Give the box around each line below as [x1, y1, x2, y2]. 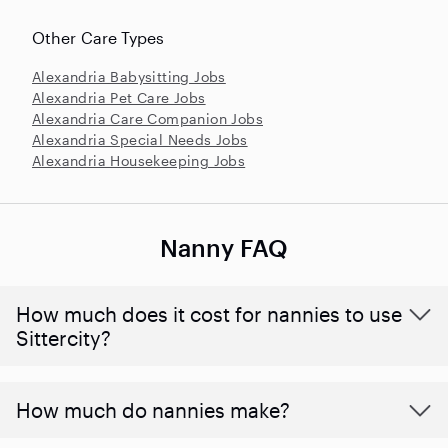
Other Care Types [32, 27, 165, 47]
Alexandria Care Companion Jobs [32, 109, 263, 127]
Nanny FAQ [159, 232, 289, 262]
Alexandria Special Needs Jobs [32, 130, 248, 148]
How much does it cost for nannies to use [16, 301, 402, 326]
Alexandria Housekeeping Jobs [32, 151, 246, 169]
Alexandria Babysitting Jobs [32, 67, 226, 85]
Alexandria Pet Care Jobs [32, 88, 206, 106]
